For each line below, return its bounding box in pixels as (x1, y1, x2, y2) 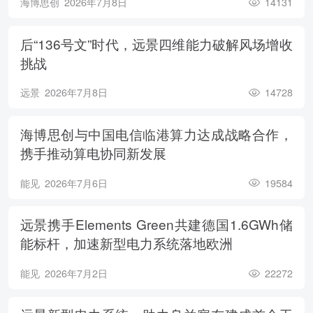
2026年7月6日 (44, 175, 108, 190)
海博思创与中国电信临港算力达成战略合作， (20, 124, 293, 143)
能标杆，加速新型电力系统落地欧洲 (20, 233, 233, 253)
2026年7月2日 (44, 265, 108, 280)
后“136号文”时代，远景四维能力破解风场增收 (20, 34, 293, 53)
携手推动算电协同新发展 (20, 143, 166, 162)
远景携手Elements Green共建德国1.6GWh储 (20, 214, 293, 234)
